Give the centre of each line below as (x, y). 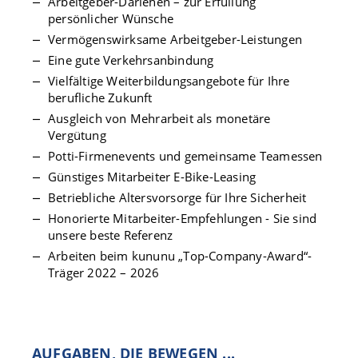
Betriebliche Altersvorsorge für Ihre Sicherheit (177, 197)
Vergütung (79, 135)
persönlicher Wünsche (111, 18)
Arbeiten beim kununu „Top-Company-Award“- (180, 256)
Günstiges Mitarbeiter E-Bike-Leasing (152, 177)
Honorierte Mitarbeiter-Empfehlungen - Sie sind (183, 218)
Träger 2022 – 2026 (104, 272)
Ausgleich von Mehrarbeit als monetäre (159, 118)
